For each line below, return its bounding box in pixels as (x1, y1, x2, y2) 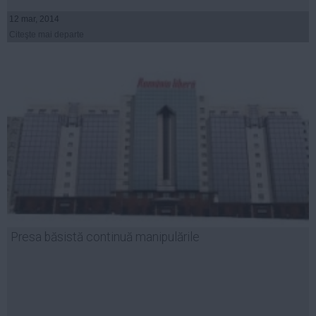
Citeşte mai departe (9, 30, 84, 40)
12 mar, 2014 (9, 14, 59, 25)
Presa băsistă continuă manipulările (11, 230, 200, 245)
